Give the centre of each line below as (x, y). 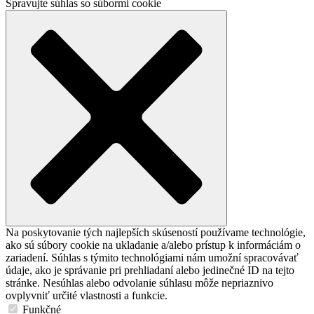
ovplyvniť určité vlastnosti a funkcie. (87, 295)
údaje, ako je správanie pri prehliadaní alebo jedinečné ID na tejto (150, 270)
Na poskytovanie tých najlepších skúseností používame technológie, (156, 232)
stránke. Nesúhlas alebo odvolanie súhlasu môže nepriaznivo (139, 283)
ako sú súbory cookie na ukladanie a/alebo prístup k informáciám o (153, 245)
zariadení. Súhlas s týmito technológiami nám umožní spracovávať (152, 258)
